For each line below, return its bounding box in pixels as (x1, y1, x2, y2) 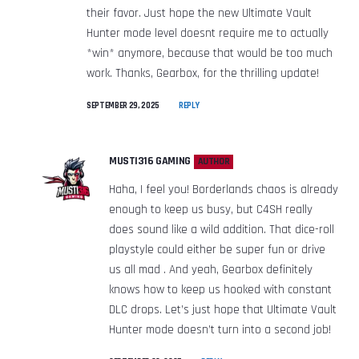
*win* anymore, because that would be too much (87, 45, 333, 61)
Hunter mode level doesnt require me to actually (87, 25, 329, 41)
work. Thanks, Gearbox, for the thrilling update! (87, 65, 319, 81)
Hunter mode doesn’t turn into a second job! (109, 321, 331, 337)
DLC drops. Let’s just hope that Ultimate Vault (109, 301, 337, 317)
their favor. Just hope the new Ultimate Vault (87, 5, 312, 21)
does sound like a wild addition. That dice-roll (109, 221, 334, 237)
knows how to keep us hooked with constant (109, 281, 332, 297)
